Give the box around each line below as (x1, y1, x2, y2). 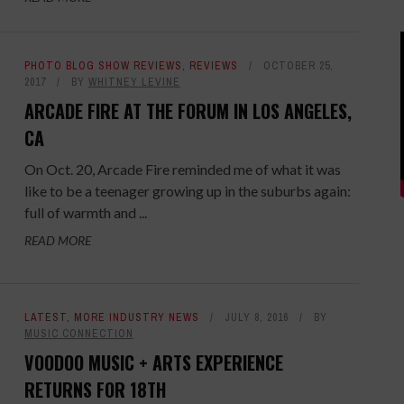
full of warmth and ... (23, 203, 147, 221)
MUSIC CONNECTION (23, 326, 133, 342)
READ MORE (23, 232, 91, 248)
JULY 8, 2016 (224, 310, 289, 326)
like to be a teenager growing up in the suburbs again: (23, 181, 351, 199)
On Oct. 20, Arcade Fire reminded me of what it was (23, 160, 341, 178)
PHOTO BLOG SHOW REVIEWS (23, 58, 182, 73)
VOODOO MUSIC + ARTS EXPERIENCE (23, 349, 283, 377)
